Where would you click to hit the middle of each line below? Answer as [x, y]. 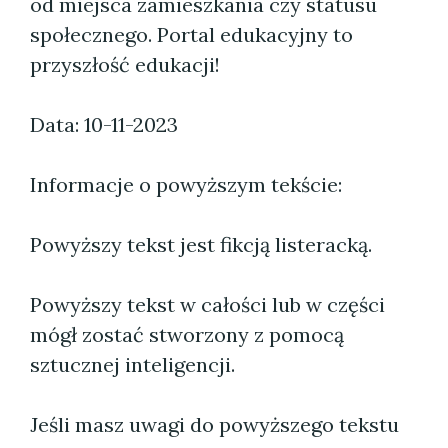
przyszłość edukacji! [125, 64]
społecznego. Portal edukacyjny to [191, 34]
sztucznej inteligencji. [132, 364]
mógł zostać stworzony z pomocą [187, 334]
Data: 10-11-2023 [104, 124]
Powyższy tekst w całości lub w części [207, 304]
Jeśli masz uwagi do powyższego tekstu [214, 424]
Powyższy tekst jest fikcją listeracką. [201, 244]
